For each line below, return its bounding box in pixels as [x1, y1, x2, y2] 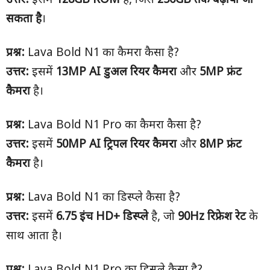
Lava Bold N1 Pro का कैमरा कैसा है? [25, 118, 201, 133]
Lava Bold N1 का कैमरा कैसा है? [25, 46, 179, 61]
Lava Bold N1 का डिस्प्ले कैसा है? [25, 190, 180, 206]
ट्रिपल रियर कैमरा [104, 137, 177, 152]
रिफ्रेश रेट [207, 210, 246, 225]
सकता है [6, 12, 42, 27]
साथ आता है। [6, 229, 62, 244]
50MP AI [56, 137, 104, 152]
